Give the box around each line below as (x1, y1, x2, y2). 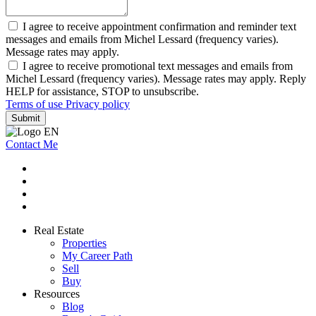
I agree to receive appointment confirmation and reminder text (23, 20, 296, 33)
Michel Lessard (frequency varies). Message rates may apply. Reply (6, 73, 306, 85)
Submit (11, 113, 40, 124)
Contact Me (6, 138, 58, 151)
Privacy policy (66, 98, 130, 111)
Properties (62, 237, 107, 250)
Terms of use (6, 98, 66, 111)
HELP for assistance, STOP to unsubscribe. (6, 85, 199, 98)
